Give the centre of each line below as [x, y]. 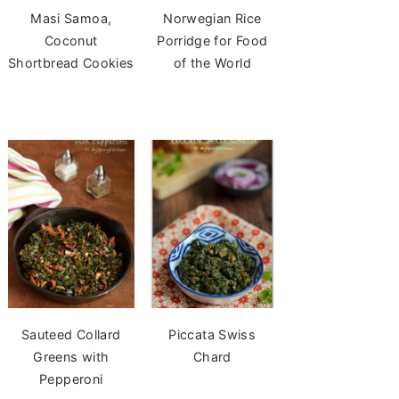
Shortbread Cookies [71, 63]
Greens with [71, 356]
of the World [212, 63]
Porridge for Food [212, 41]
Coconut [71, 41]
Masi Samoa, [71, 19]
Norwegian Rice [212, 19]
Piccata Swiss [212, 334]
